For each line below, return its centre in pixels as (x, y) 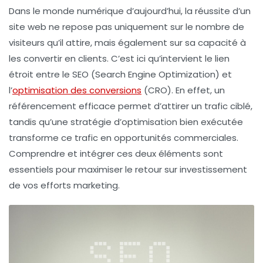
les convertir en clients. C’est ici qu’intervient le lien (119, 59)
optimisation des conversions (77, 90)
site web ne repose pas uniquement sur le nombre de (127, 27)
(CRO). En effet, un (183, 90)
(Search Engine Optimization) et (160, 75)
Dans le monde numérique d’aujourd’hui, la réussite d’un (130, 11)
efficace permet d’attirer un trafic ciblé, (164, 106)
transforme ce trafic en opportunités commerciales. (124, 138)
